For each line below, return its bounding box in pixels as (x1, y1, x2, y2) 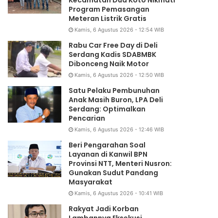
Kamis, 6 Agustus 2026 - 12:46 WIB (74, 126, 164, 133)
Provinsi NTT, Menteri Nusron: (69, 159, 172, 169)
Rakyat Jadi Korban (69, 204, 139, 214)
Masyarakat (69, 177, 113, 187)
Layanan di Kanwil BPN (69, 149, 148, 160)
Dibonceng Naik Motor (69, 59, 149, 69)
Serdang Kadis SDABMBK (69, 50, 157, 60)
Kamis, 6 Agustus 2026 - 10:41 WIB (74, 190, 163, 197)
